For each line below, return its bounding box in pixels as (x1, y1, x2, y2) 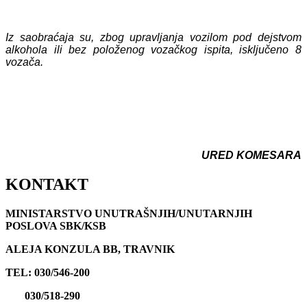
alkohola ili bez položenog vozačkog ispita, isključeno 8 (5, 43, 302, 56)
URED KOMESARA (155, 149, 302, 161)
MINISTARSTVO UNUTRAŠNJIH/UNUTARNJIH (5, 207, 252, 219)
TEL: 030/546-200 (5, 266, 90, 278)
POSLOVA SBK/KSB (5, 219, 106, 232)
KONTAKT (5, 175, 88, 193)
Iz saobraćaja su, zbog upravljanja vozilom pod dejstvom (5, 31, 302, 43)
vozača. (5, 56, 43, 68)
